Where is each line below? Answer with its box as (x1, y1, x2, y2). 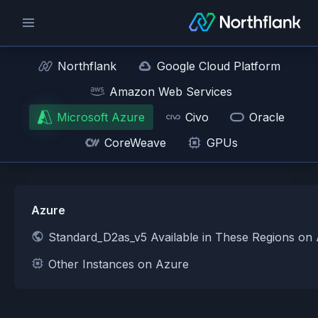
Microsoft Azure (57, 110, 145, 124)
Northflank (57, 59, 116, 73)
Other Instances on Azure (48, 257, 189, 271)
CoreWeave (104, 136, 166, 150)
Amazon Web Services (109, 84, 232, 99)
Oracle (249, 110, 285, 124)
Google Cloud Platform (156, 59, 280, 73)
